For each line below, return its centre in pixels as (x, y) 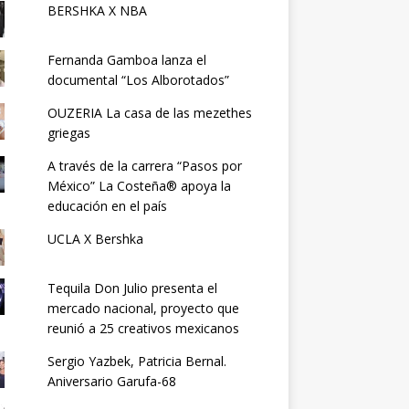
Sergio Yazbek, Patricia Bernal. (136, 361)
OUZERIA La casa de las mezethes (149, 112)
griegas (68, 132)
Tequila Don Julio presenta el (132, 288)
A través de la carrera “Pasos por (144, 165)
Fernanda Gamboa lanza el (126, 59)
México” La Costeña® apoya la (139, 185)
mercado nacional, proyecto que (143, 308)
